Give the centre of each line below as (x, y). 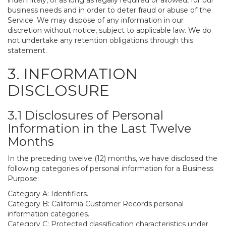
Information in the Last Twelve (99, 128)
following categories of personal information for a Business (110, 168)
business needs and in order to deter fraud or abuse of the (109, 10)
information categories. (48, 214)
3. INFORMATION (73, 74)
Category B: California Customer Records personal (96, 204)
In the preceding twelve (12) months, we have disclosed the (112, 158)
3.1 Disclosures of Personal (86, 115)
